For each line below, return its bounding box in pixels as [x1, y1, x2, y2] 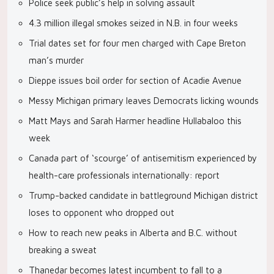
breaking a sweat [29, 245, 97, 255]
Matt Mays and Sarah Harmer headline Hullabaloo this [29, 116, 242, 126]
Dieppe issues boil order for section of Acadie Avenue [29, 75, 242, 86]
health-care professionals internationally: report [29, 170, 220, 180]
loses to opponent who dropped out [29, 207, 174, 218]
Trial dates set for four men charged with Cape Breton [29, 38, 246, 48]
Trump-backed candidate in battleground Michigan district [29, 190, 258, 201]
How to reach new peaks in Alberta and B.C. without [29, 228, 237, 238]
